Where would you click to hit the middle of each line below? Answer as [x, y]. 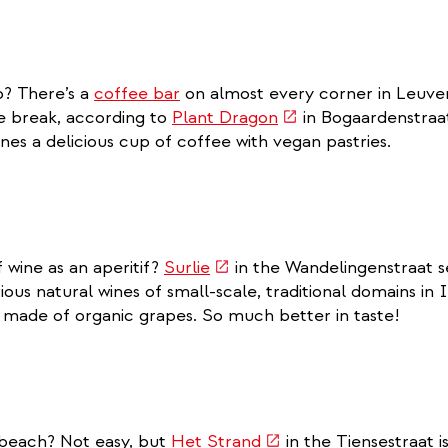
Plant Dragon [225, 117]
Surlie [187, 267]
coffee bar [137, 93]
